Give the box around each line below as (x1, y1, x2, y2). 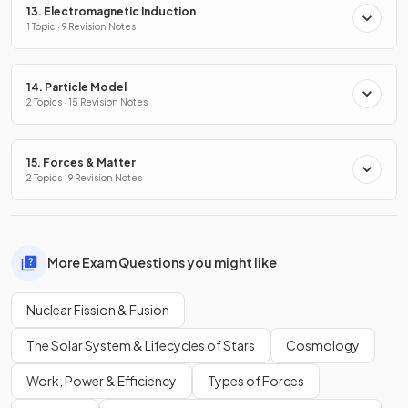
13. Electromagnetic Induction (26, 4, 196, 18)
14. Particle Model (26, 79, 127, 94)
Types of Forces (208, 372, 304, 389)
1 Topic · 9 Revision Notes (26, 20, 136, 32)
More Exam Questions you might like (47, 254, 277, 271)
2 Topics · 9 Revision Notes (26, 171, 142, 183)
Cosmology (286, 336, 360, 353)
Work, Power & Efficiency (26, 372, 177, 389)
